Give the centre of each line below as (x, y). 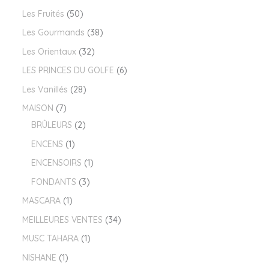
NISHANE (39, 257)
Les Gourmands (53, 33)
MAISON (38, 108)
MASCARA (41, 201)
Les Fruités (43, 14)
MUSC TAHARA (50, 239)
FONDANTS (53, 182)
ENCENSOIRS (56, 163)
